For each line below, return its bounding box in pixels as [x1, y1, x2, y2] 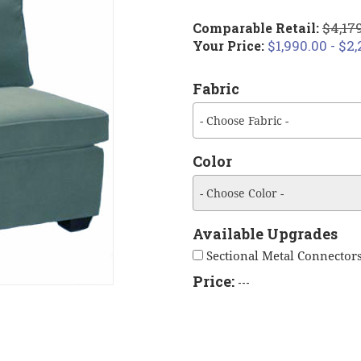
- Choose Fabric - [200, 114, 288, 127]
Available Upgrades [193, 223, 338, 243]
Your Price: [193, 36, 268, 54]
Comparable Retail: [193, 19, 322, 36]
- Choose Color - [200, 186, 284, 200]
